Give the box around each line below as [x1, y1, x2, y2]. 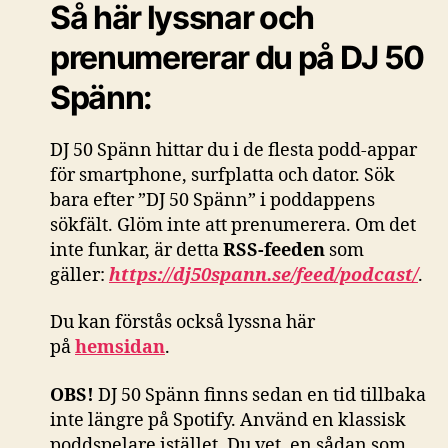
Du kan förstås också [50, 311, 224, 335]
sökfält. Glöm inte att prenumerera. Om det [50, 213, 416, 237]
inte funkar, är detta [50, 238, 223, 262]
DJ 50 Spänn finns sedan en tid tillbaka [98, 383, 426, 407]
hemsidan [75, 336, 165, 360]
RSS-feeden [223, 238, 329, 262]
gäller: [50, 263, 109, 287]
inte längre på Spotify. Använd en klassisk [50, 408, 406, 432]
